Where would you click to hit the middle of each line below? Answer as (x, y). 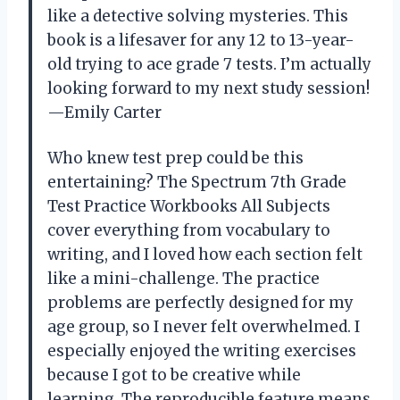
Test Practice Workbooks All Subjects (189, 206)
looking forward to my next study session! (208, 88)
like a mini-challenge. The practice (183, 278)
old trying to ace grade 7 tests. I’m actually (209, 64)
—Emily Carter (104, 112)
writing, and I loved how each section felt (205, 254)
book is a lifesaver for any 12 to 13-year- (201, 40)
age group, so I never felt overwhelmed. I (204, 326)
